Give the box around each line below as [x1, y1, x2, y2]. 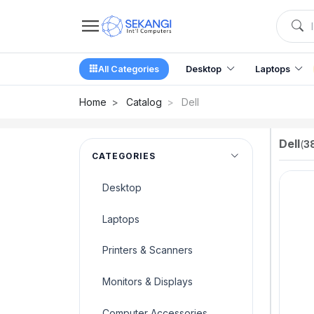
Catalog [125, 95, 162, 108]
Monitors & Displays [102, 275, 193, 288]
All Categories [97, 63, 159, 74]
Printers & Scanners [102, 244, 193, 257]
